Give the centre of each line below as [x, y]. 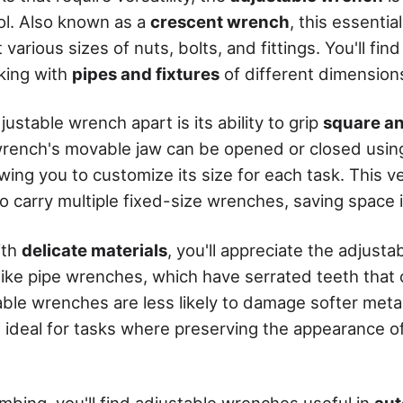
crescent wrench [220, 22]
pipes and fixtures [146, 74]
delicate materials [94, 250]
